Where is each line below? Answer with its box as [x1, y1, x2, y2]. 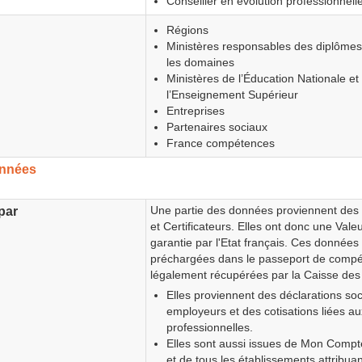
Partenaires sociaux [166, 120, 267, 133]
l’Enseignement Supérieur [166, 87, 298, 101]
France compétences [166, 136, 275, 149]
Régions [166, 23, 208, 36]
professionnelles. [166, 320, 253, 334]
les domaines [166, 55, 234, 69]
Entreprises [166, 103, 225, 117]
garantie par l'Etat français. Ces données [150, 236, 360, 249]
